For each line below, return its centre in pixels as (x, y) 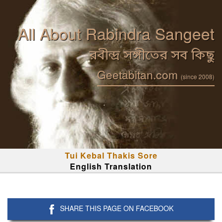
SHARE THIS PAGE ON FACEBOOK (117, 208)
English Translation (111, 166)
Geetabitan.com (139, 75)
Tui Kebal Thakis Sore (111, 155)
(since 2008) (198, 77)
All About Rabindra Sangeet (116, 33)
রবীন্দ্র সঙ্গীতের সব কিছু (152, 56)
